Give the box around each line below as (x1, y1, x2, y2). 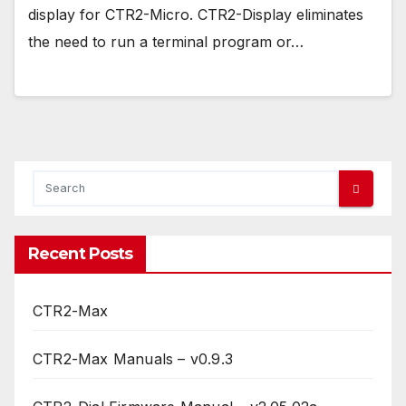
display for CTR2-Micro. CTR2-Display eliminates (28, 5, 363, 24)
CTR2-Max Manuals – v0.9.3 (33, 350, 233, 369)
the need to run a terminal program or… (28, 32, 304, 51)
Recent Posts (28, 244, 133, 265)
